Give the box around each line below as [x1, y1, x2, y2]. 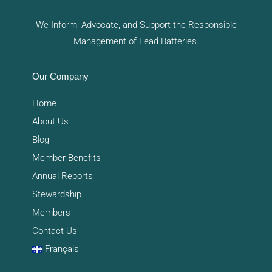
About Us [32, 116, 69, 127]
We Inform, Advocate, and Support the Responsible [35, 19, 237, 30]
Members [32, 207, 70, 219]
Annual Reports [32, 171, 93, 182]
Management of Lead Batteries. [73, 35, 199, 47]
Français [44, 243, 79, 255]
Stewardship [32, 189, 81, 200]
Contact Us [32, 225, 77, 237]
